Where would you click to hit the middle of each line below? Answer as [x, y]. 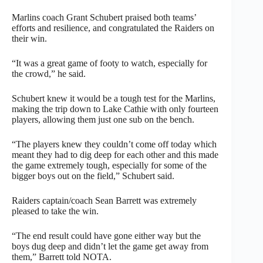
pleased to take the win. [55, 211]
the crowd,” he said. [49, 73]
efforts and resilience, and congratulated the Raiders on [113, 28]
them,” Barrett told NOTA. [62, 257]
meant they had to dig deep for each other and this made [115, 154]
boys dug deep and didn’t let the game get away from [110, 246]
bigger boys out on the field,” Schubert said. [93, 176]
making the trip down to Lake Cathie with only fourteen [115, 109]
